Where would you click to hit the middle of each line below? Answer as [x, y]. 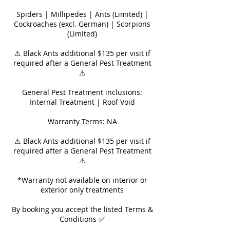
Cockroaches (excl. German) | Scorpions [82, 24]
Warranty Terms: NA [82, 121]
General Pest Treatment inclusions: [82, 92]
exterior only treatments [82, 190]
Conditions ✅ [82, 219]
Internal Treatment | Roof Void [82, 102]
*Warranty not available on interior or [82, 180]
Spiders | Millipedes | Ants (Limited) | [82, 14]
